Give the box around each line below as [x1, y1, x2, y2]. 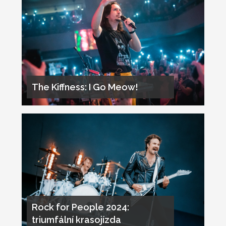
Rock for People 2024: [31, 201, 129, 212]
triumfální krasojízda [31, 214, 121, 225]
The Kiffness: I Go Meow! [31, 81, 138, 92]
